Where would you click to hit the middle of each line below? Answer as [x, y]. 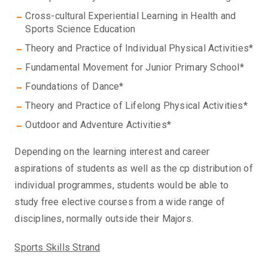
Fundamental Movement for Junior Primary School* [135, 68]
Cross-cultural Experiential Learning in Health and [131, 16]
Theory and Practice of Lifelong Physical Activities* [136, 106]
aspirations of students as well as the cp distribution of [134, 169]
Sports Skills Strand [57, 248]
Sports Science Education [80, 29]
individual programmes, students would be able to [122, 185]
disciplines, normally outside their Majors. [104, 219]
